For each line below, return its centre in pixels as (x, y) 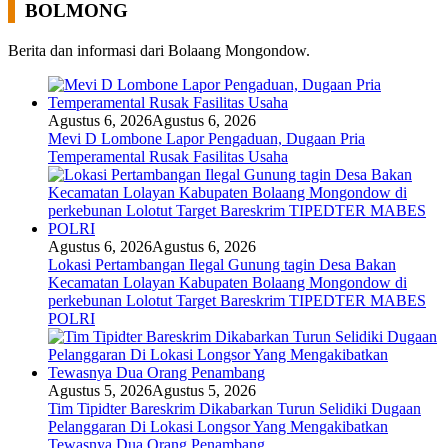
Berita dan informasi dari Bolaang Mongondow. (159, 50)
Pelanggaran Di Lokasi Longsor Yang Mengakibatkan (218, 426)
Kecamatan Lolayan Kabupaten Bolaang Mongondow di (227, 282)
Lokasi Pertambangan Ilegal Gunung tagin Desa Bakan (222, 264)
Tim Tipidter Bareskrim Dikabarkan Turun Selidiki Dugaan (234, 408)
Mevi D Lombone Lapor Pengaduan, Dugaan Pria (206, 138)
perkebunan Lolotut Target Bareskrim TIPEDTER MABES (237, 300)
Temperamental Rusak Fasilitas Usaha (168, 156)
